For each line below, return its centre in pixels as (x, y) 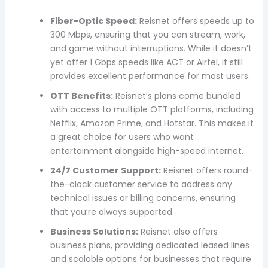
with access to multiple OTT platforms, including (152, 109)
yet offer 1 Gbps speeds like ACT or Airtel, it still (146, 62)
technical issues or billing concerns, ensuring (143, 198)
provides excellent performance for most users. (150, 76)
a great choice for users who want (122, 137)
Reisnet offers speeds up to (195, 21)
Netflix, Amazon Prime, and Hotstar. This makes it (152, 123)
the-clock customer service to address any (141, 184)
